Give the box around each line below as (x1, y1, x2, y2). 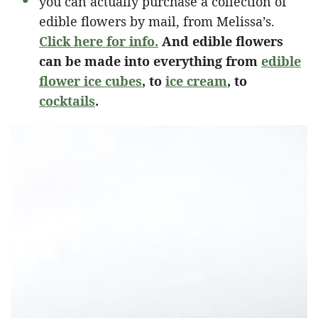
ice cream (165, 72, 227, 89)
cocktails (39, 92, 95, 109)
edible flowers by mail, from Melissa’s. (39, 12, 275, 30)
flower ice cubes (39, 72, 142, 89)
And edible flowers (158, 32, 283, 50)
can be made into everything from (39, 52, 261, 70)
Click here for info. (39, 32, 158, 50)
